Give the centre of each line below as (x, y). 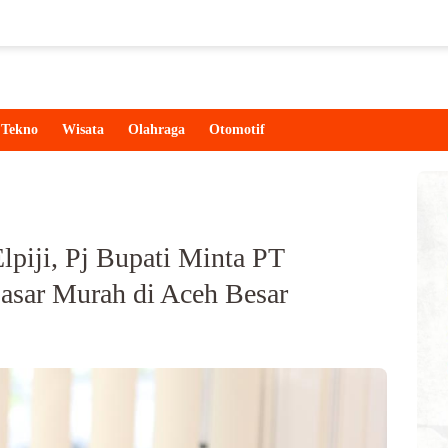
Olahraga (156, 129)
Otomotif (237, 129)
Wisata (83, 129)
